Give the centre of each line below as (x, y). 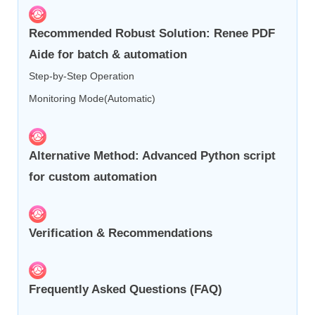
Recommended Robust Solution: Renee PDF (152, 34)
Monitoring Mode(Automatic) (92, 99)
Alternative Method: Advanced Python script (152, 156)
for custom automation (93, 177)
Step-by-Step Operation (82, 76)
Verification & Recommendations (121, 233)
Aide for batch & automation (108, 55)
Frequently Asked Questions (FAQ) (126, 290)
